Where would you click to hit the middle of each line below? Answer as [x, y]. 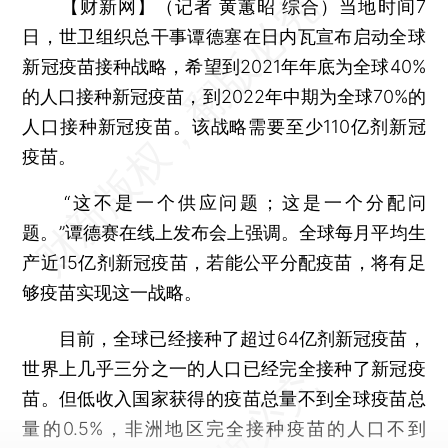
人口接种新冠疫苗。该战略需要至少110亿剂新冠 [224, 126]
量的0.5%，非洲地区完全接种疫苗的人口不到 [224, 428]
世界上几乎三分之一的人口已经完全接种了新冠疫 [224, 368]
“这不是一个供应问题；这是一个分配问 [224, 202]
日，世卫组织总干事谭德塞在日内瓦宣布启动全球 [224, 36]
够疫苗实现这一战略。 [112, 292]
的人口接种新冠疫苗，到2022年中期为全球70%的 [224, 96]
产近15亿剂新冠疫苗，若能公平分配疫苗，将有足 [224, 262]
